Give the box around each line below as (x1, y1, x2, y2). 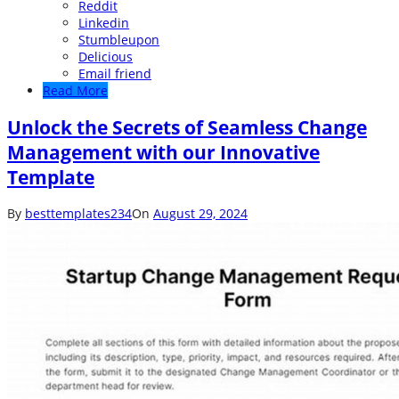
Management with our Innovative (7, 139, 320, 165)
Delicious (78, 48, 133, 66)
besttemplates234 (25, 205, 132, 223)
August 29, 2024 (153, 205, 248, 223)
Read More (43, 82, 108, 100)
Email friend (78, 65, 151, 83)
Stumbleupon (78, 31, 159, 49)
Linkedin (78, 14, 129, 32)
